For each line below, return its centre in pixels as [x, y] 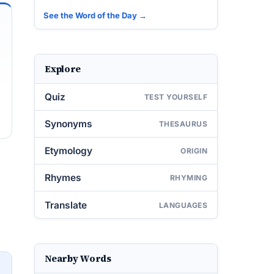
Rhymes [63, 178]
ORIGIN [194, 151]
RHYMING [188, 178]
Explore [63, 69]
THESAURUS [183, 124]
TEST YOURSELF [176, 97]
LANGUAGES [183, 205]
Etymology [68, 151]
